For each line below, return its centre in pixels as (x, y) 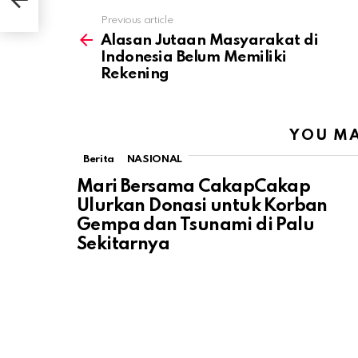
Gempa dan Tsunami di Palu (195, 225)
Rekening (135, 74)
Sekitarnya (123, 244)
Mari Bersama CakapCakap (194, 187)
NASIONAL (154, 159)
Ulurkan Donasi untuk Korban (202, 206)
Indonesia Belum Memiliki (194, 57)
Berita (99, 159)
